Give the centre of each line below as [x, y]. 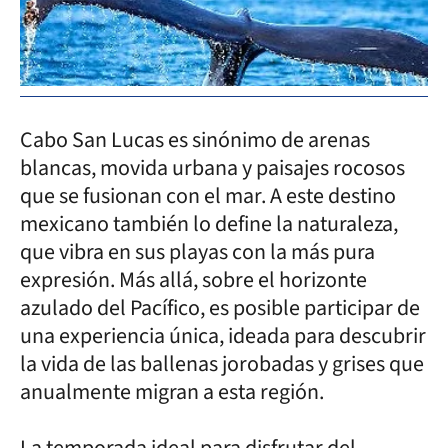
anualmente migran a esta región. [172, 391]
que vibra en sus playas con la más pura [197, 251]
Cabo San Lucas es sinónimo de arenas [195, 139]
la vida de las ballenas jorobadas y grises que [222, 363]
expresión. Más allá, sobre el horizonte [193, 279]
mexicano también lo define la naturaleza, [209, 223]
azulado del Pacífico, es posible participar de [220, 307]
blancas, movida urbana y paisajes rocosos [212, 167]
